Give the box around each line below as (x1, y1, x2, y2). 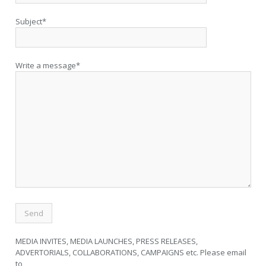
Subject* (15, 15, 46, 27)
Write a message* (15, 59, 80, 71)
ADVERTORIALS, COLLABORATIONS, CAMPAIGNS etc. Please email (15, 246, 246, 258)
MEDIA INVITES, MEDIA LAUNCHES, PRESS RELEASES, (15, 235, 198, 246)
